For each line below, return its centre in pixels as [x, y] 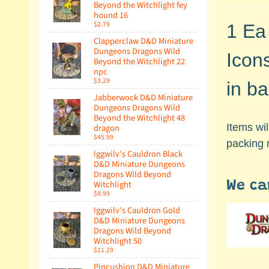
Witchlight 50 [118, 241]
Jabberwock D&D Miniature [143, 98]
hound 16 [111, 16]
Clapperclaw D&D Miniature [144, 41]
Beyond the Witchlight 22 [139, 62]
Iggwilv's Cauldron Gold [137, 211]
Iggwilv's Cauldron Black [138, 154]
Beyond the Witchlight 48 [139, 118]
